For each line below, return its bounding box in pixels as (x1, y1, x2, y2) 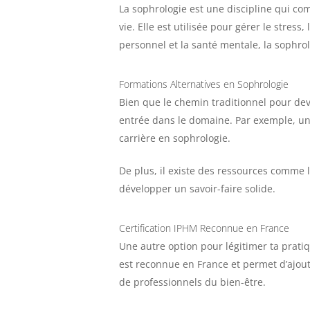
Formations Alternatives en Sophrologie (119, 77, 289, 91)
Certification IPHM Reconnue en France (119, 221, 289, 235)
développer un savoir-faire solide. (119, 182, 275, 195)
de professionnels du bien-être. (119, 275, 266, 289)
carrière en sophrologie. (119, 131, 230, 145)
